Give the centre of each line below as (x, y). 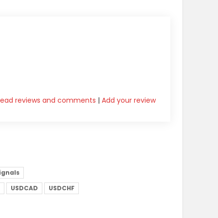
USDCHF (62, 188)
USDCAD (24, 188)
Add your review (129, 100)
